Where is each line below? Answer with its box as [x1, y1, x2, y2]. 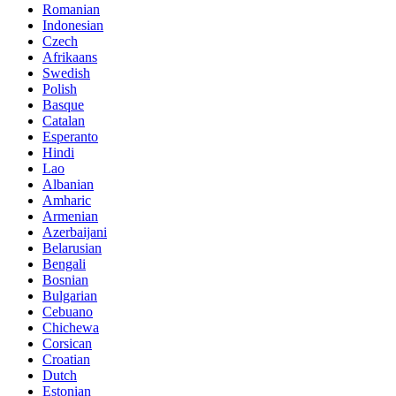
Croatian [42, 351, 90, 367]
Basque [42, 96, 84, 112]
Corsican [42, 335, 92, 351]
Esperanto [42, 128, 98, 144]
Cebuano [42, 303, 93, 319]
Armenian [42, 208, 98, 224]
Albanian [42, 176, 94, 192]
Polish [42, 80, 77, 96]
